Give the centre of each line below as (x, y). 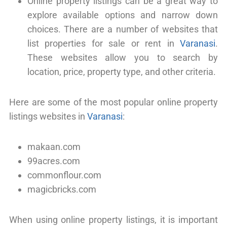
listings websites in (48, 116)
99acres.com (54, 161)
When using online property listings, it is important (113, 219)
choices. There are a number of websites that (123, 29)
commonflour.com (64, 175)
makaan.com (54, 146)
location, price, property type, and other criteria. (122, 71)
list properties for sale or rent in (104, 43)
